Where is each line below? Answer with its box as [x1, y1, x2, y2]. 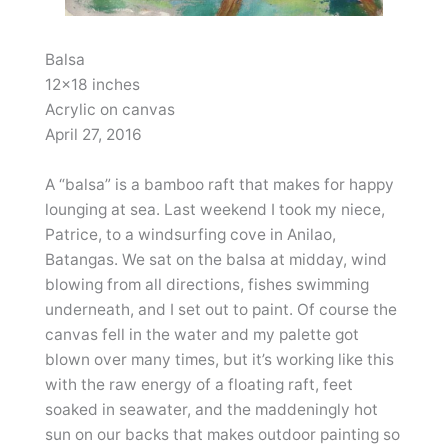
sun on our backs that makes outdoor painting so [44, 424, 400, 444]
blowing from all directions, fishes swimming [44, 274, 369, 294]
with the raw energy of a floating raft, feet [44, 374, 353, 394]
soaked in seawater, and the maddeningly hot [44, 399, 378, 419]
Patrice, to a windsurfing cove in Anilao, [44, 224, 336, 244]
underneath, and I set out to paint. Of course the [44, 299, 397, 319]
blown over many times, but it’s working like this [44, 349, 394, 369]
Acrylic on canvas [44, 100, 175, 120]
